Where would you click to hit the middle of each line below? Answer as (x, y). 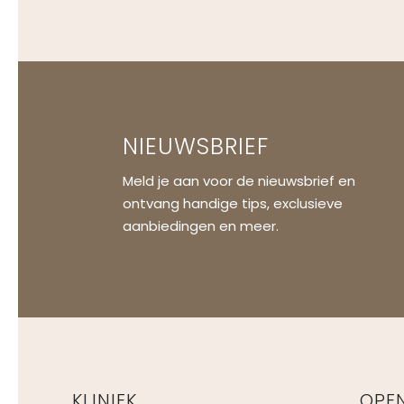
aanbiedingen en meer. (200, 226)
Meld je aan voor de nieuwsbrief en (239, 181)
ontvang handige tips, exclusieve (232, 204)
